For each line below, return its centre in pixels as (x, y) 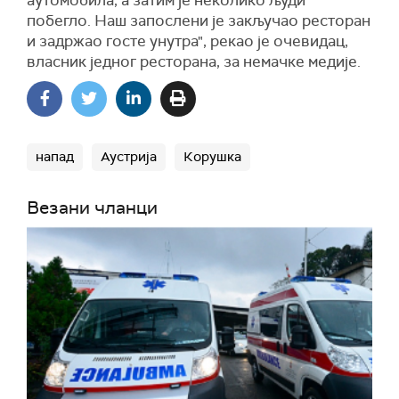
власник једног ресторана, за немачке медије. (194, 62)
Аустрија (129, 157)
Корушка (212, 157)
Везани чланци (92, 208)
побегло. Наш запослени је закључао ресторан (199, 21)
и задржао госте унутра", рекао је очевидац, (187, 41)
